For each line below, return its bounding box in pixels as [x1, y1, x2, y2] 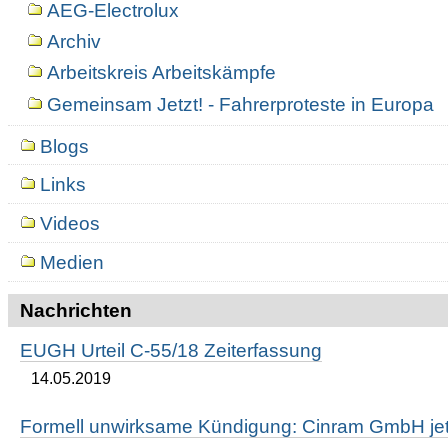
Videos [40, 213, 101, 235]
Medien [40, 252, 105, 274]
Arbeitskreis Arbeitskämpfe [46, 62, 276, 84]
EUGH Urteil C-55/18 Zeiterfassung [20, 339, 323, 361]
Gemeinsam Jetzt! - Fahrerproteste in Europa [46, 93, 434, 115]
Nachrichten [20, 299, 133, 321]
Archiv [46, 31, 101, 53]
